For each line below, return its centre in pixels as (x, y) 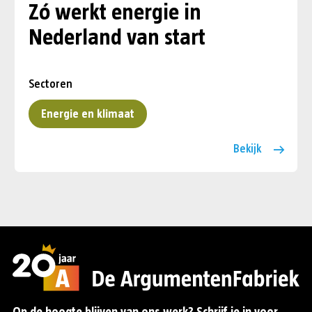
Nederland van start (117, 38)
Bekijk (248, 149)
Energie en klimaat (88, 114)
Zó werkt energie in (115, 13)
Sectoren (50, 84)
